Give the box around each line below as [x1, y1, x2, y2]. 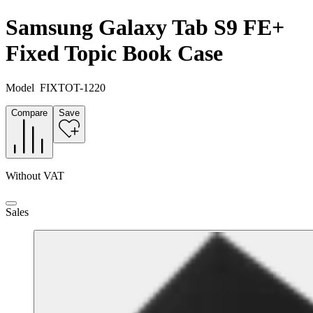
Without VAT [6, 169, 64, 182]
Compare [11, 107, 48, 118]
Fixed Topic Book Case [6, 41, 223, 66]
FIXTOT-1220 [40, 81, 105, 94]
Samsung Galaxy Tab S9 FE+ [6, 15, 284, 41]
